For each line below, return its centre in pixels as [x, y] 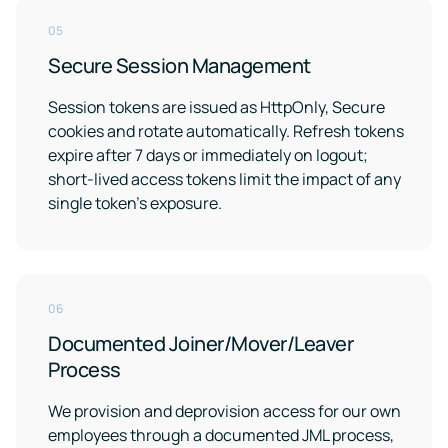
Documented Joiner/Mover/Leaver [200, 343]
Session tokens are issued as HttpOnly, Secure [216, 107]
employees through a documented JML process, [221, 435]
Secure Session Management [179, 65]
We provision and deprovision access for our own [224, 411]
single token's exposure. [135, 203]
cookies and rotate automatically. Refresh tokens [226, 131]
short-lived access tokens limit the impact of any [224, 179]
